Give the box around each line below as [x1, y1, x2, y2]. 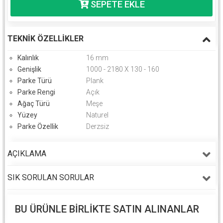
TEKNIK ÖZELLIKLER [7, 33, 84, 43]
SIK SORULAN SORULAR [7, 172, 94, 182]
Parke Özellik [17, 122, 58, 130]
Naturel [86, 111, 109, 119]
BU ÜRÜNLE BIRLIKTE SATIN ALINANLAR [15, 203, 199, 215]
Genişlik [17, 65, 41, 73]
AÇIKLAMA [7, 148, 46, 158]
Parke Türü [17, 76, 52, 85]
